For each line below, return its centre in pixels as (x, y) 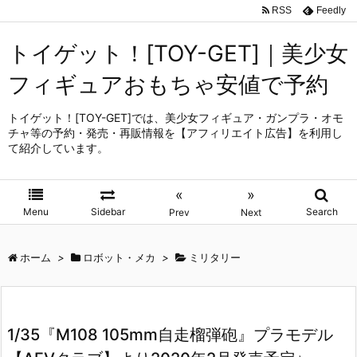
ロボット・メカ (119, 257)
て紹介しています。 (58, 148)
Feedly (331, 10)
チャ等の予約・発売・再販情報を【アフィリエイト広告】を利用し (175, 133)
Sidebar (108, 212)
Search (322, 212)
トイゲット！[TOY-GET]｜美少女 (178, 53)
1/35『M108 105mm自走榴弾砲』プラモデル (170, 335)
